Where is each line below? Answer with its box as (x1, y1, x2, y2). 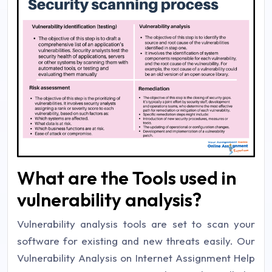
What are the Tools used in (17, 166, 236, 189)
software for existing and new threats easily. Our (17, 234, 255, 247)
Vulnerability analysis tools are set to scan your (17, 217, 255, 230)
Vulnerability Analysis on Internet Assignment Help (17, 251, 255, 264)
